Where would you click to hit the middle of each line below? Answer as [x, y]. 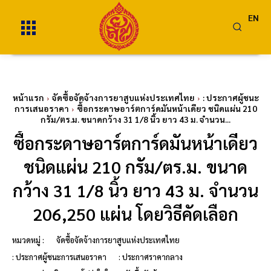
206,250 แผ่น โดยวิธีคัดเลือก [135, 214]
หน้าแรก [28, 97]
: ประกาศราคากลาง [151, 257]
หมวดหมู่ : [28, 240]
